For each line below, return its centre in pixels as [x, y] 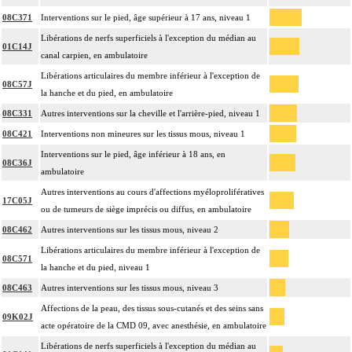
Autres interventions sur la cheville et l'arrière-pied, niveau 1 [150, 114]
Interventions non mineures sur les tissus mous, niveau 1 [143, 134]
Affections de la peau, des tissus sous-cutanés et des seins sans [152, 308]
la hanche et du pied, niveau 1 [95, 268]
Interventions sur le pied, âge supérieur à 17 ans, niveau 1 [146, 18]
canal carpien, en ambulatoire [94, 55]
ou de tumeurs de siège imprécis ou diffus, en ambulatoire [146, 209]
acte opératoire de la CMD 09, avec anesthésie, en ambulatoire [154, 326]
